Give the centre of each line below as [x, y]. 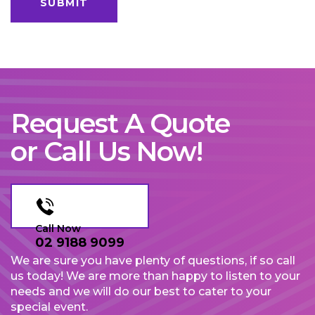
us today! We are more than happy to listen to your [155, 276]
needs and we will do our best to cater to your [141, 292]
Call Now [58, 229]
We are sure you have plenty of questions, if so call [153, 261]
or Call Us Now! [107, 152]
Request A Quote [120, 124]
